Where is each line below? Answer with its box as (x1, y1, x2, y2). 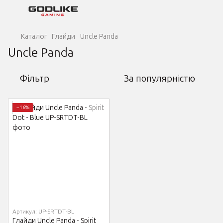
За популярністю (124, 73, 195, 84)
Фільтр (20, 73, 49, 84)
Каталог (21, 32, 47, 41)
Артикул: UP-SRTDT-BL (12, 208, 74, 215)
